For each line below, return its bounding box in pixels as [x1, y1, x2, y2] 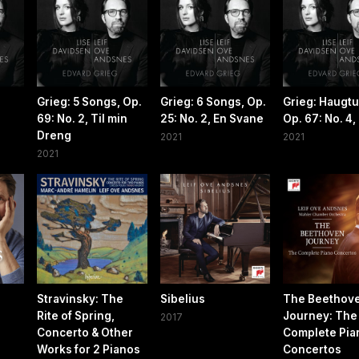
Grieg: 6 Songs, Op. [159, 95, 266, 109]
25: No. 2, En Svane [159, 112, 264, 126]
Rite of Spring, [37, 309, 115, 323]
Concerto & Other [37, 326, 134, 340]
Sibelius [159, 292, 205, 306]
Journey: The [282, 309, 357, 323]
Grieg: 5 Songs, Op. [37, 95, 143, 109]
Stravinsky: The [37, 292, 124, 306]
